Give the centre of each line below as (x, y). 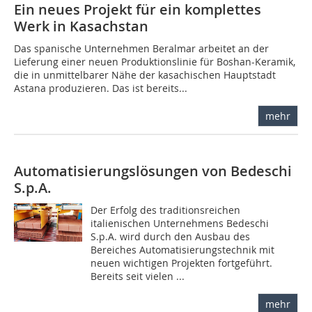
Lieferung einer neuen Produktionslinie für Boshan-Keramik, (155, 62)
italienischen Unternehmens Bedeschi (180, 224)
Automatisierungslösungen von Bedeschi (153, 171)
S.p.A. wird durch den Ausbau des (171, 237)
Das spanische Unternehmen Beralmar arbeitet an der (141, 49)
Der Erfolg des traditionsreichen (166, 210)
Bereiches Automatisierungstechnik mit (183, 250)
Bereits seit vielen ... (138, 276)
